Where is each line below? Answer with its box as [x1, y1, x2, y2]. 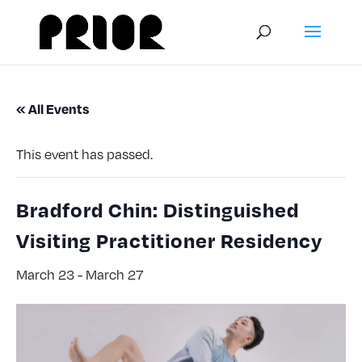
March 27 [86, 265, 143, 284]
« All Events [16, 100, 89, 117]
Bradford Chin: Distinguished [16, 196, 299, 222]
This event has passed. [16, 145, 153, 163]
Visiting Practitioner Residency [16, 227, 322, 253]
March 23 [16, 265, 74, 284]
